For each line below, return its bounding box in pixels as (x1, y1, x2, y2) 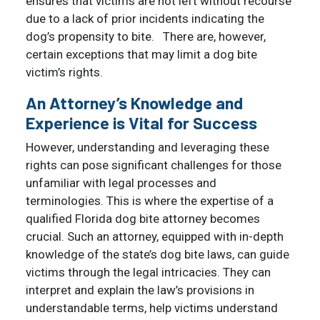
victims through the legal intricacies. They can (26, 264, 271, 279)
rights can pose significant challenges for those (26, 157, 281, 172)
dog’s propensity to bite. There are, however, (26, 29, 266, 44)
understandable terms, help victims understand (26, 300, 278, 315)
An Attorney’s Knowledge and (26, 92, 243, 113)
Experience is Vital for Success (26, 112, 257, 133)
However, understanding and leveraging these (26, 139, 269, 154)
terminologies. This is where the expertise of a (26, 193, 274, 208)
